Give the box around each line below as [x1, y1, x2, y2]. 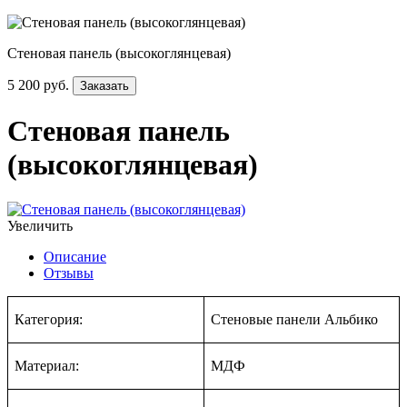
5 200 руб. [7, 77, 69, 93]
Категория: [15, 311, 84, 327]
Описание [44, 248, 106, 264]
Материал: [15, 357, 80, 373]
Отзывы [44, 264, 94, 281]
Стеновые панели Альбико [211, 311, 379, 327]
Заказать [80, 79, 129, 93]
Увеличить [7, 217, 73, 233]
